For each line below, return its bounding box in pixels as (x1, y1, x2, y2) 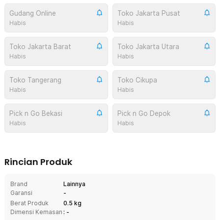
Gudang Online (9, 9, 56, 17)
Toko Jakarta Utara (117, 42, 179, 51)
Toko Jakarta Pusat (117, 9, 180, 17)
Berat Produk (10, 199, 49, 207)
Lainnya (63, 180, 85, 188)
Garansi (10, 189, 32, 196)
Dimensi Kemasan (10, 208, 62, 216)
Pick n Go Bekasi (9, 109, 62, 117)
